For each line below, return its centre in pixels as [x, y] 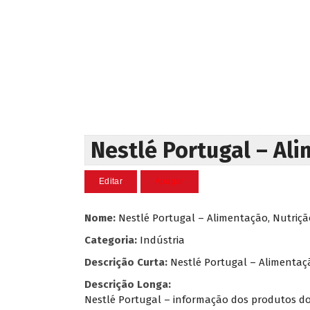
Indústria [162, 240]
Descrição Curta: [126, 263]
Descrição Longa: [128, 285]
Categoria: [111, 240]
